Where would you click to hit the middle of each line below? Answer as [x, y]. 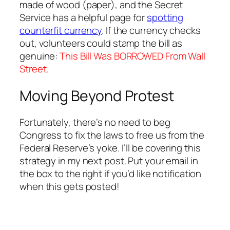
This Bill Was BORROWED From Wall [132, 56]
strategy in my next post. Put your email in [109, 161]
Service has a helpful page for [83, 18]
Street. [34, 69]
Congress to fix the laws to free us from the [112, 135]
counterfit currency [61, 31]
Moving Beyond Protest [97, 95]
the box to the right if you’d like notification [111, 174]
